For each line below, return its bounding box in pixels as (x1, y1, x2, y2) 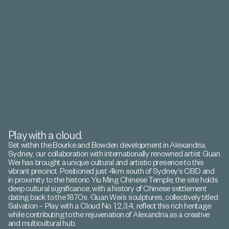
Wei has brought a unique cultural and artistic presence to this (8, 157, 204, 168)
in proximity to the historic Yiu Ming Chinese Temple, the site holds (8, 174, 218, 185)
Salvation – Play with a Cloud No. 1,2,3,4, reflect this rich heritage (8, 200, 211, 211)
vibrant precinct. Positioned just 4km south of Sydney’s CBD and (8, 166, 215, 176)
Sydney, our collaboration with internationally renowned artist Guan (8, 148, 220, 159)
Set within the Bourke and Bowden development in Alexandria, (8, 140, 207, 150)
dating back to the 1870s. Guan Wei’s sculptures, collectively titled (8, 192, 218, 202)
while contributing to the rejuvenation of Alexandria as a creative (8, 209, 210, 220)
